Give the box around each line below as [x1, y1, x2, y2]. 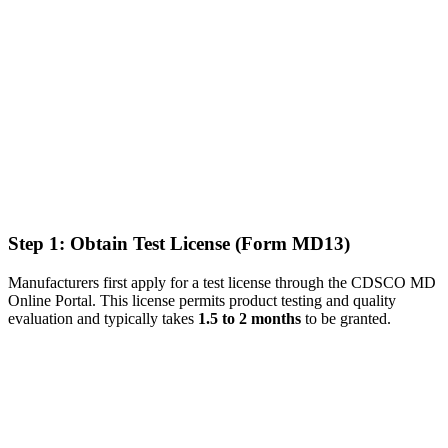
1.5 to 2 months [198, 310, 301, 328]
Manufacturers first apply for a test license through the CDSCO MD [8, 274, 436, 292]
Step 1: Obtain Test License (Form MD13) [8, 233, 350, 255]
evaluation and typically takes [8, 310, 198, 328]
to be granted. [301, 310, 391, 328]
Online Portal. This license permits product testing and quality [8, 292, 396, 310]
